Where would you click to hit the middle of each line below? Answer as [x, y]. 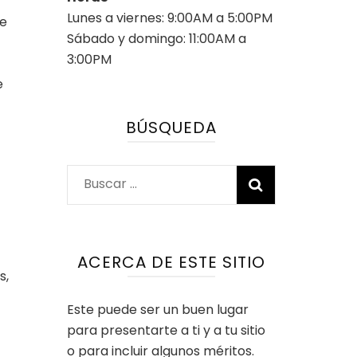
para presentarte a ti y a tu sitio [166, 330]
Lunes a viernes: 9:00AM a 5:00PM [169, 18]
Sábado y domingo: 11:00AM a [156, 38]
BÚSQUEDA [171, 127]
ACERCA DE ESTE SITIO [171, 262]
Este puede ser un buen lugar [157, 309]
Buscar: [105, 182]
